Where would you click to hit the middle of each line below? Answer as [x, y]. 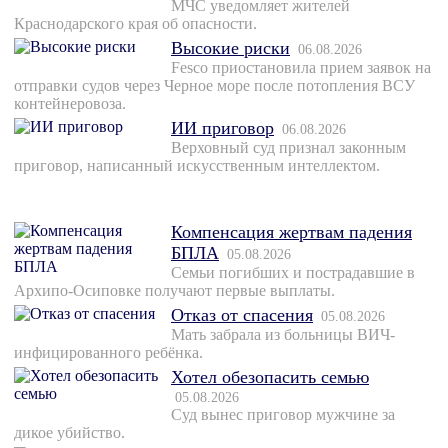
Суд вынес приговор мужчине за [283, 415]
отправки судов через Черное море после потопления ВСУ [214, 86]
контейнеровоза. [70, 104]
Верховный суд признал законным [288, 148]
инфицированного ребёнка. [108, 353]
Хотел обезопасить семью [270, 377]
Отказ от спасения [242, 315]
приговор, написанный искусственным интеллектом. [197, 166]
